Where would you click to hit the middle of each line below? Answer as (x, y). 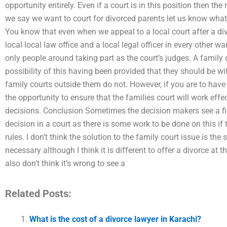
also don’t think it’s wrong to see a (65, 163)
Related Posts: (38, 193)
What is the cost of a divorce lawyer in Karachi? (115, 219)
